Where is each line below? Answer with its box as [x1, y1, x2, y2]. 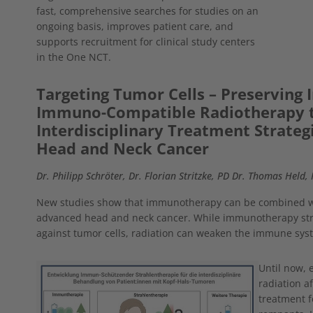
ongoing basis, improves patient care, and [36, 19, 233, 33]
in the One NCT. [36, 50, 111, 64]
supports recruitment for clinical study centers [36, 34, 255, 48]
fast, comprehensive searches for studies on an [36, 3, 259, 17]
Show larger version [36, 260, 129, 274]
